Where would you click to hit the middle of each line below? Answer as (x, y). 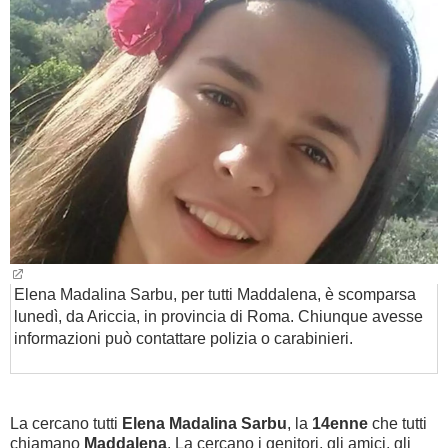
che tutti (397, 423)
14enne (340, 423)
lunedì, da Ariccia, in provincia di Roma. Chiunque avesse (218, 316)
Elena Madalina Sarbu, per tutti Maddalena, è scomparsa (215, 294)
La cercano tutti (66, 423)
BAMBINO (46, 36)
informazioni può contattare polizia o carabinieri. (183, 338)
